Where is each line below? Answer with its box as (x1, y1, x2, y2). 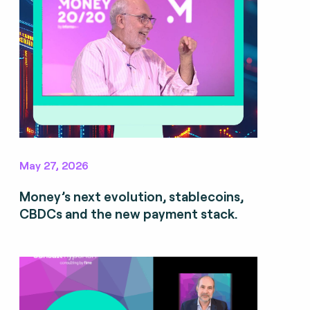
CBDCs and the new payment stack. (19, 205, 237, 221)
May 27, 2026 (19, 158, 89, 172)
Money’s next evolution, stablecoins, (19, 188, 244, 204)
